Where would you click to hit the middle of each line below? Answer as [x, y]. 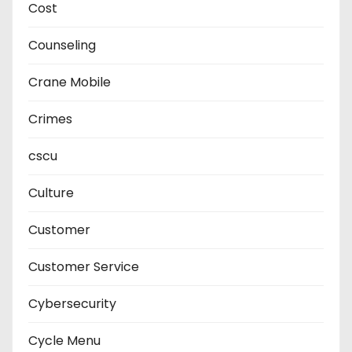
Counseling [62, 46]
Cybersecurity [72, 304]
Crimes [50, 119]
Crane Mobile [70, 82]
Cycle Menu [64, 341]
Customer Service [84, 267]
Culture [51, 193]
